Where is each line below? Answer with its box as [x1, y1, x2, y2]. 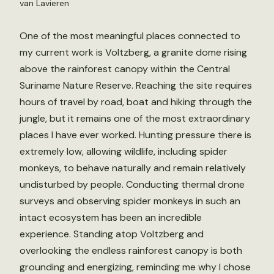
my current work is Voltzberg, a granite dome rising [20, 46, 247, 59]
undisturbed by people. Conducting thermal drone [20, 178, 245, 191]
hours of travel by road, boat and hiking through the [20, 95, 252, 108]
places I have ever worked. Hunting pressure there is [20, 128, 251, 141]
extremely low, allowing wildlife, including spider [20, 145, 228, 158]
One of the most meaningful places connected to [20, 29, 240, 42]
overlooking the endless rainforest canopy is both [20, 244, 242, 257]
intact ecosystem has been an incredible [20, 211, 202, 224]
